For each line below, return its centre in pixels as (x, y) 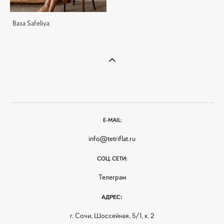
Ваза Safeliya (31, 23)
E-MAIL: (112, 120)
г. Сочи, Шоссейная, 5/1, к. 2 (112, 215)
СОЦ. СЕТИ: (112, 158)
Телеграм (112, 177)
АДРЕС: (112, 197)
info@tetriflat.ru (112, 138)
